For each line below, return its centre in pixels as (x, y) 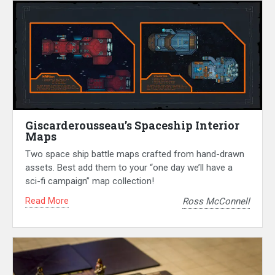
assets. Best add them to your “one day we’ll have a (129, 168)
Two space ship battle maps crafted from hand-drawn (135, 154)
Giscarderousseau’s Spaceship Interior (132, 126)
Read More (47, 201)
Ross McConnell (216, 201)
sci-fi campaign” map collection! (90, 181)
